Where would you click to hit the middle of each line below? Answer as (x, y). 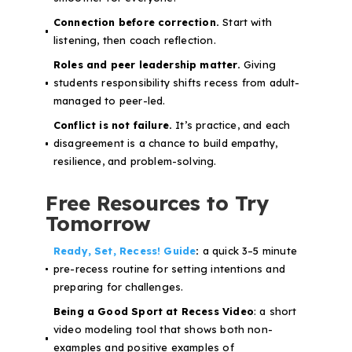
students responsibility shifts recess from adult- (176, 83)
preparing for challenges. (118, 287)
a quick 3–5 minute (248, 251)
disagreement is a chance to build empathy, (165, 143)
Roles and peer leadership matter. (147, 65)
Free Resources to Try (157, 203)
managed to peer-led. (109, 101)
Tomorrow (98, 224)
